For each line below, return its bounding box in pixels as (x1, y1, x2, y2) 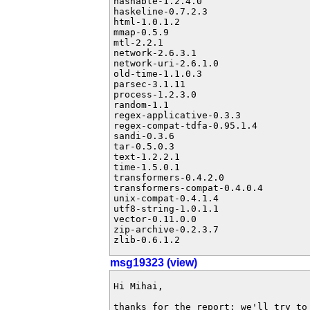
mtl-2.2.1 (113, 37, 163, 48)
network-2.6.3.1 (113, 48, 197, 58)
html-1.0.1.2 (113, 17, 180, 27)
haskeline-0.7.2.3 (113, 6, 208, 17)
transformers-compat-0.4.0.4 (113, 183, 263, 193)
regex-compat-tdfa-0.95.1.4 (113, 120, 257, 131)
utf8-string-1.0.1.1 (113, 203, 219, 214)
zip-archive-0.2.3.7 (113, 224, 219, 235)
